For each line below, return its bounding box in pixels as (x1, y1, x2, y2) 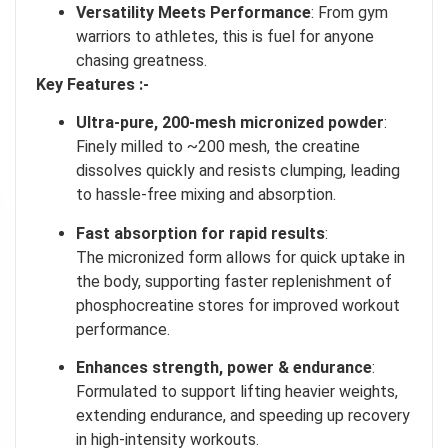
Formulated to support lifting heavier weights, (76, 382, 398, 401)
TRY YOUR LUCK (165, 404, 283, 423)
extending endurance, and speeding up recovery (76, 406, 410, 425)
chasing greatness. (76, 50, 207, 70)
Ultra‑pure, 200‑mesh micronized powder (76, 113, 384, 133)
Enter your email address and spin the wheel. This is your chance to (30, 295, 416, 310)
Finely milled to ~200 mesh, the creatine (76, 137, 360, 157)
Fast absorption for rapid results (76, 223, 325, 243)
